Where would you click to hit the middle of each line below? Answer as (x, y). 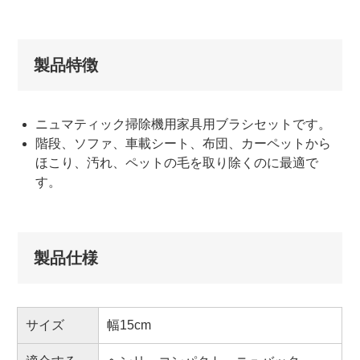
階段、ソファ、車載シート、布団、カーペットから (184, 143)
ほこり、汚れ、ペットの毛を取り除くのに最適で (177, 162)
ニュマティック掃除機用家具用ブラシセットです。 (184, 124)
